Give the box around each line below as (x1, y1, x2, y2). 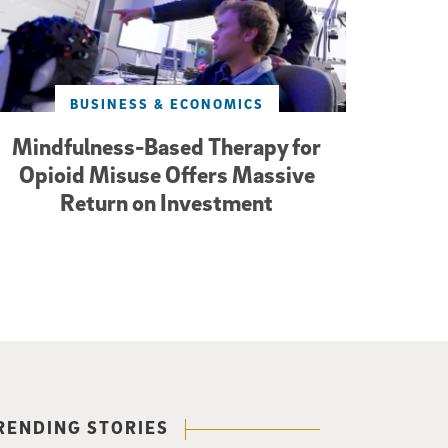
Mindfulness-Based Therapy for (12, 131, 322, 160)
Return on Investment (60, 187, 274, 216)
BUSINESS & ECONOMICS (69, 94, 264, 112)
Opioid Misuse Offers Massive (18, 159, 315, 188)
